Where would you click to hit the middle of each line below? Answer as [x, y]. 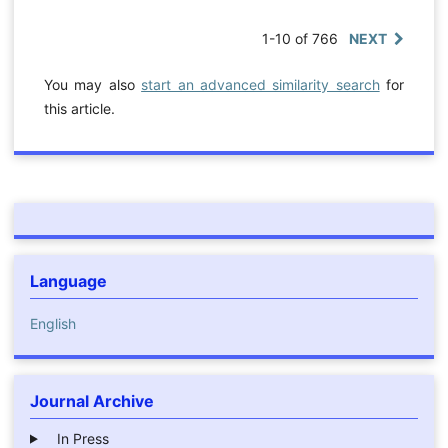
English [52, 323]
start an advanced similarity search [260, 84]
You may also [92, 84]
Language [68, 280]
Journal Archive [91, 400]
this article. [79, 108]
